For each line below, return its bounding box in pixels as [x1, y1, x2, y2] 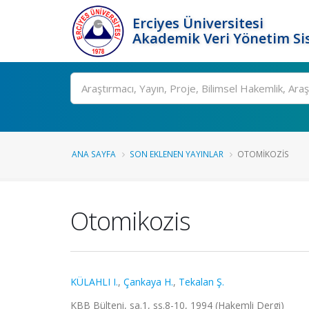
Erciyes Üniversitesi [132, 14, 263, 32]
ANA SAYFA [72, 148, 116, 159]
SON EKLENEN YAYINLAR [130, 148, 223, 159]
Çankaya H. [123, 275, 173, 288]
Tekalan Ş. [179, 275, 224, 288]
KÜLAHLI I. [70, 275, 118, 288]
